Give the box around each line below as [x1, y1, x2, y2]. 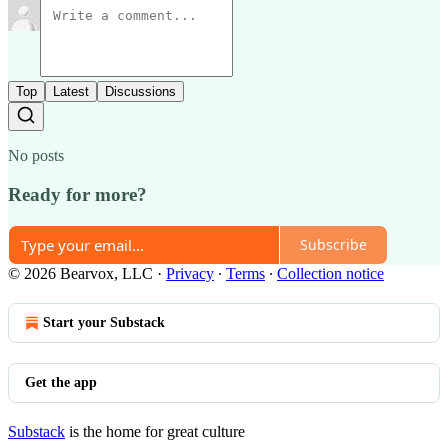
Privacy [166, 264, 214, 282]
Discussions [105, 84, 176, 100]
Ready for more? [8, 184, 147, 206]
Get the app [25, 374, 97, 390]
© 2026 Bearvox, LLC [8, 264, 153, 282]
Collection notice [277, 264, 384, 282]
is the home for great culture [65, 422, 245, 440]
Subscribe [300, 235, 367, 255]
